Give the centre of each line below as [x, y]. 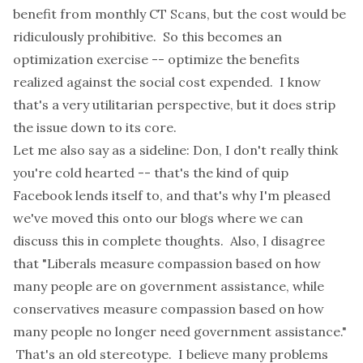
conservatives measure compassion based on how [169, 309]
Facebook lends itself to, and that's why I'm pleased [172, 195]
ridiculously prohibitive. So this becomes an [147, 36]
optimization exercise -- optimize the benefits [156, 59]
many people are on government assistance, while [169, 286]
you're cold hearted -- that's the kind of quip [151, 173]
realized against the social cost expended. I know [167, 82]
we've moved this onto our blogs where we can [158, 218]
